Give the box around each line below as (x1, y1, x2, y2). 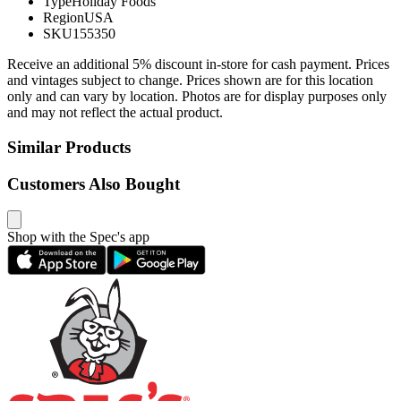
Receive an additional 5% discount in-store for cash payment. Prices (7, 56, 389, 73)
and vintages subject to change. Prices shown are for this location (7, 73, 373, 89)
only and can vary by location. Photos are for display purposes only (7, 89, 387, 105)
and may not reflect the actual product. (7, 105, 223, 121)
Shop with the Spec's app (7, 229, 149, 245)
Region (43, 10, 84, 26)
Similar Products (7, 138, 131, 158)
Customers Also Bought (7, 174, 180, 193)
